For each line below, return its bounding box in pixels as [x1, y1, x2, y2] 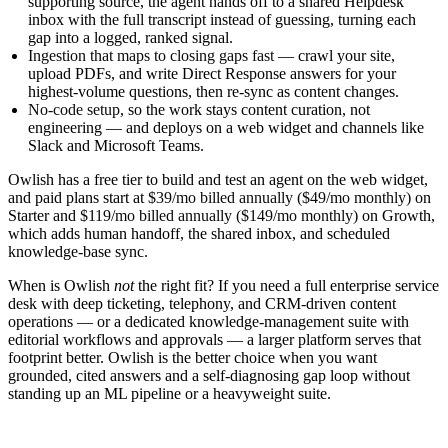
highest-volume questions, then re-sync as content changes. [28, 82, 399, 100]
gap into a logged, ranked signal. [28, 28, 233, 46]
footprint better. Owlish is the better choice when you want [8, 348, 377, 366]
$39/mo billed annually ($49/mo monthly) [148, 188, 411, 206]
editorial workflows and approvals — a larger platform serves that [8, 330, 421, 348]
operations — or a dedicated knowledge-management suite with [8, 312, 409, 330]
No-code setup [28, 100, 120, 118]
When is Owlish [8, 276, 114, 294]
